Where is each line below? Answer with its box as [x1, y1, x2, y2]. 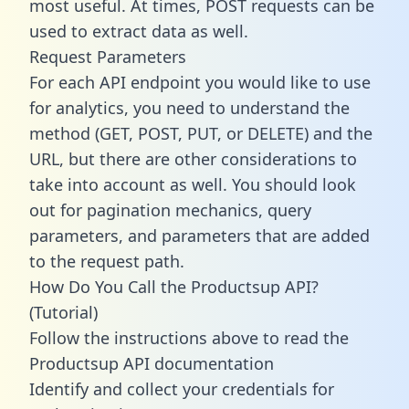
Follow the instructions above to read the [29, 326, 349, 349]
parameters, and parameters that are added [29, 224, 370, 246]
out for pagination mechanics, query [29, 198, 311, 221]
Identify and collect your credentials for [29, 377, 334, 400]
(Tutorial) [29, 300, 98, 323]
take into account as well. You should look [29, 173, 356, 195]
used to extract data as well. [29, 19, 248, 42]
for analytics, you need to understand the [29, 96, 350, 119]
